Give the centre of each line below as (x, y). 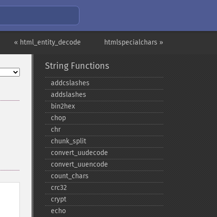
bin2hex (63, 106)
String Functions (77, 66)
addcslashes (70, 83)
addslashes (68, 95)
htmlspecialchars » (134, 42)
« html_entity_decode (47, 42)
